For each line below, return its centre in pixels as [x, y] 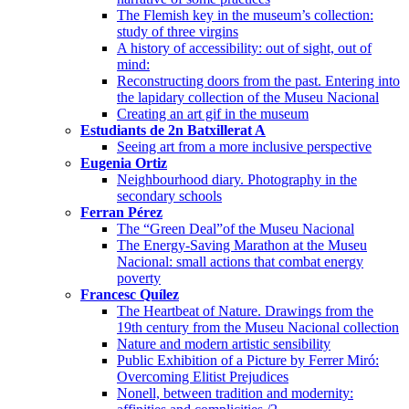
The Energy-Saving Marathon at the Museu [242, 245]
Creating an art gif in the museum [213, 113]
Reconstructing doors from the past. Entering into [258, 80]
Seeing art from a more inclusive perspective [244, 146]
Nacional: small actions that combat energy [240, 261]
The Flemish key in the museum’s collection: [245, 15]
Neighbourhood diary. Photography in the [237, 179]
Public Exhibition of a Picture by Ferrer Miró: [248, 360]
